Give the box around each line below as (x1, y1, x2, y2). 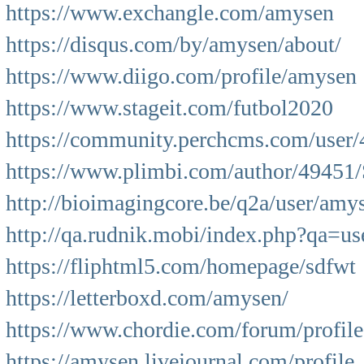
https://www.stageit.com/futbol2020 (6, 95, 333, 120)
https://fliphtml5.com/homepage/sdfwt (6, 253, 356, 279)
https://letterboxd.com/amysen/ (6, 285, 288, 310)
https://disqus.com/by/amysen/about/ (6, 32, 341, 57)
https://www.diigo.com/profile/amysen (6, 63, 357, 89)
